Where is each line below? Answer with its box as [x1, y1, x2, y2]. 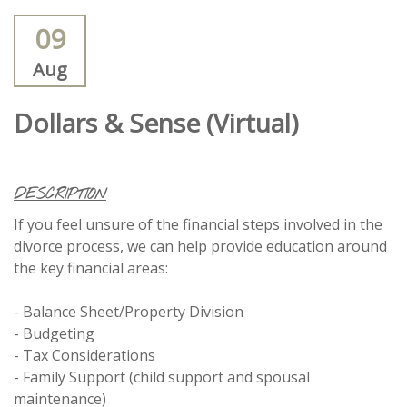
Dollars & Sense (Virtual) [14, 104, 298, 140]
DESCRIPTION [14, 184, 106, 204]
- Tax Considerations [14, 344, 155, 365]
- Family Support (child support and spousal [14, 366, 310, 387]
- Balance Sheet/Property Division [14, 301, 243, 322]
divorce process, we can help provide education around [14, 235, 387, 256]
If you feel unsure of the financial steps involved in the [14, 213, 382, 234]
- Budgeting [14, 323, 94, 343]
